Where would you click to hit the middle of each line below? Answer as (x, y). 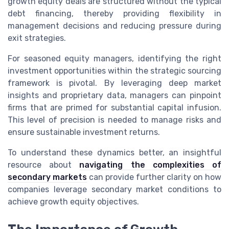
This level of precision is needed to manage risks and (114, 120)
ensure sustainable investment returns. (84, 132)
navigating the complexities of (151, 165)
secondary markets (47, 177)
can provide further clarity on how (154, 177)
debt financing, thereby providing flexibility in (114, 14)
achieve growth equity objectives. (73, 202)
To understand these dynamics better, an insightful (114, 153)
